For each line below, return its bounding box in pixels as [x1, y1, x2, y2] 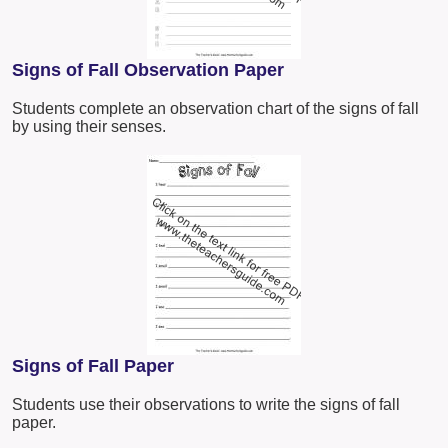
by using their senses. [12, 118, 166, 136]
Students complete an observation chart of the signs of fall [12, 100, 419, 118]
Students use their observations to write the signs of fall [12, 396, 400, 414]
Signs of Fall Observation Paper [12, 60, 284, 81]
